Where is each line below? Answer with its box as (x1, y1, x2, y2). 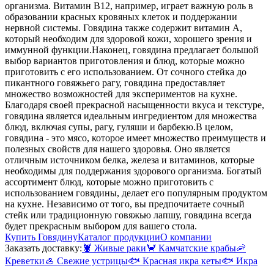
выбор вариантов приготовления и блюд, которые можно (5, 56, 245, 67)
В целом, (196, 122, 233, 133)
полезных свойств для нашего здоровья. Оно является (5, 144, 230, 155)
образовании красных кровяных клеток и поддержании (5, 12, 237, 23)
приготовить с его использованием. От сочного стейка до (5, 67, 246, 78)
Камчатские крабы (158, 243, 236, 254)
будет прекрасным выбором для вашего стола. (5, 221, 197, 232)
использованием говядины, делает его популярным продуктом (5, 188, 267, 199)
